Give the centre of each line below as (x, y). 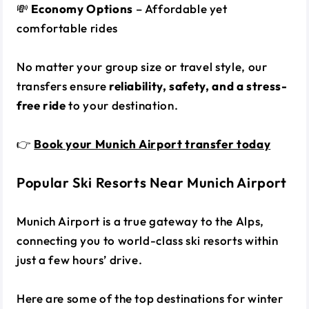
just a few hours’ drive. (80, 259)
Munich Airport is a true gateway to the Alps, (140, 221)
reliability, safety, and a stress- (198, 86)
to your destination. (122, 105)
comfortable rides (67, 28)
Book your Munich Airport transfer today (152, 143)
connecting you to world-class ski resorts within (148, 240)
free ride (41, 105)
